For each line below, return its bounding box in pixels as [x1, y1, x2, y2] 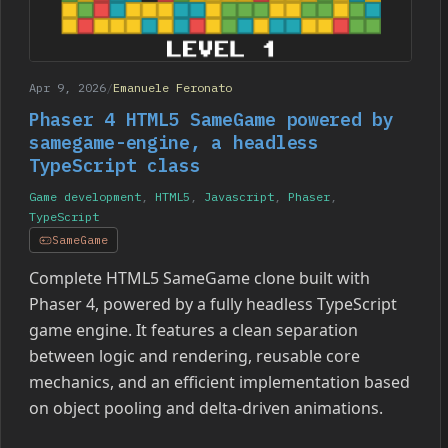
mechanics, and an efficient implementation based [29, 371, 410, 394]
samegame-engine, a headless [29, 131, 319, 155]
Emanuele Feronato [113, 80, 232, 96]
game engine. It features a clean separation [29, 319, 358, 342]
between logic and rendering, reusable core [29, 345, 360, 368]
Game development [29, 189, 141, 205]
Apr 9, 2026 [29, 80, 106, 96]
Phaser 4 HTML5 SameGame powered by [29, 108, 394, 132]
